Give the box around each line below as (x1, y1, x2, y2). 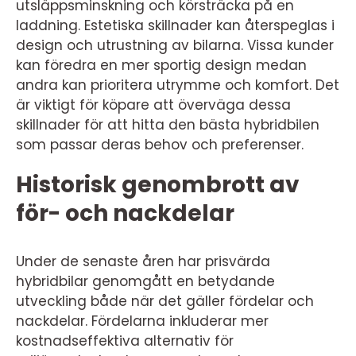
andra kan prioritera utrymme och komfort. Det (16, 75, 339, 95)
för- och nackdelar (16, 198, 234, 230)
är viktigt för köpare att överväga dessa (16, 95, 291, 115)
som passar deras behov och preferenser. (16, 135, 304, 155)
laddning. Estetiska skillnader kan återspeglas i (16, 16, 335, 36)
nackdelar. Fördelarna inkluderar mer (16, 311, 269, 331)
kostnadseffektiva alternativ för (16, 331, 234, 351)
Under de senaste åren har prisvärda (16, 252, 270, 272)
